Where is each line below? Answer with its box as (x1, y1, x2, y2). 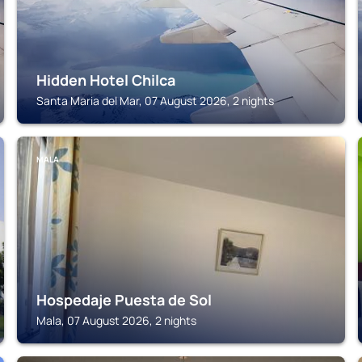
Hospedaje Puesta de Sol (36, 290, 213, 309)
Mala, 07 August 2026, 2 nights (36, 313, 197, 328)
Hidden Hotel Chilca (36, 70, 176, 90)
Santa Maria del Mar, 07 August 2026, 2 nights (36, 93, 275, 108)
